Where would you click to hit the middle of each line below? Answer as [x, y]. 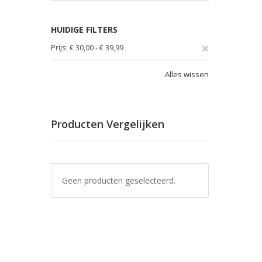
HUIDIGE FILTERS [84, 30]
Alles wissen [187, 74]
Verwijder [225, 47]
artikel [219, 94]
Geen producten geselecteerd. [119, 180]
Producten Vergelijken [108, 124]
